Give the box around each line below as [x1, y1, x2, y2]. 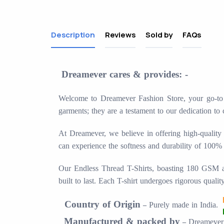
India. [200, 200, 223, 209]
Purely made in [149, 200, 200, 209]
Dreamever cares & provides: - [61, 69, 188, 80]
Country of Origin [64, 199, 140, 210]
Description [51, 29, 95, 40]
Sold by [145, 29, 173, 40]
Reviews [104, 29, 136, 40]
